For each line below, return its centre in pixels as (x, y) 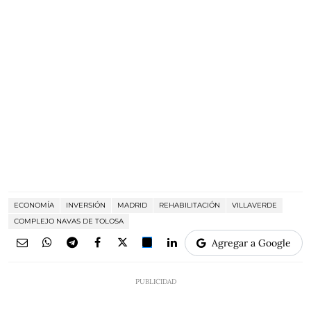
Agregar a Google (251, 243)
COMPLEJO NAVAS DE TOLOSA (69, 221)
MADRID (132, 205)
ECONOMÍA (34, 205)
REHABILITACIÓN (190, 205)
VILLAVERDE (254, 205)
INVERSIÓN (86, 205)
